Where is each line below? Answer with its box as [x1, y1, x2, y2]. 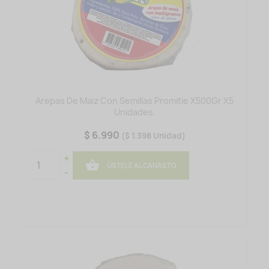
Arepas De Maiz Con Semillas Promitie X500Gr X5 [35, 95, 234, 107]
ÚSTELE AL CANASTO [106, 160, 177, 171]
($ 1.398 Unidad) [121, 130, 186, 142]
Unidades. [113, 106, 156, 118]
